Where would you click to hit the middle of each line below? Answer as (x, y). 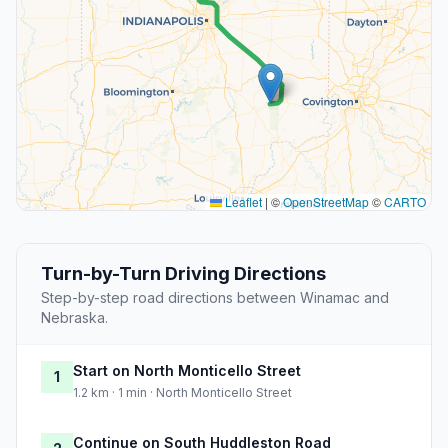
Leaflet (242, 202)
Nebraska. (74, 318)
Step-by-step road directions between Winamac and (215, 298)
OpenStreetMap (326, 202)
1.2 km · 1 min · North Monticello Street (182, 393)
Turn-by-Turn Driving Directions (183, 274)
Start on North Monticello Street (187, 371)
